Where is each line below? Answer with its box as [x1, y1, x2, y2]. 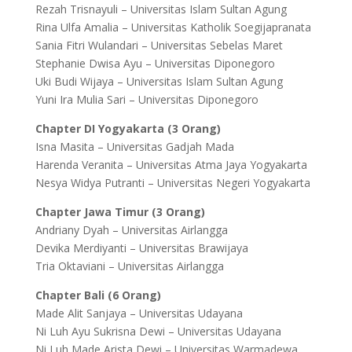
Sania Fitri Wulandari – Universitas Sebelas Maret [35, 38, 283, 53]
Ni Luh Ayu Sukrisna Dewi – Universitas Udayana [35, 324, 281, 339]
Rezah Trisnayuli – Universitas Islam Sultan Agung [35, 2, 287, 16]
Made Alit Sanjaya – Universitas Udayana [35, 306, 243, 321]
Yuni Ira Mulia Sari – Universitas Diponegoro [35, 92, 258, 107]
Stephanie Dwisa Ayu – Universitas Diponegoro [35, 56, 275, 71]
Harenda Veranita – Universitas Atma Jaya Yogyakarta [35, 157, 307, 172]
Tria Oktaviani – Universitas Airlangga [35, 258, 224, 273]
